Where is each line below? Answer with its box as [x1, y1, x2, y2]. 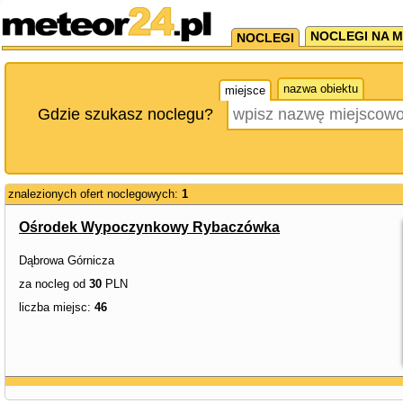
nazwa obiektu [283, 82, 358, 95]
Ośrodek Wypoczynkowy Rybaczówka [19, 219, 280, 235]
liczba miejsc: [19, 300, 94, 314]
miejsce [225, 84, 265, 97]
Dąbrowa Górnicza [19, 254, 114, 267]
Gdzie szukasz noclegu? [38, 105, 213, 123]
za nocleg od [19, 277, 89, 291]
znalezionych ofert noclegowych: [8, 187, 182, 201]
